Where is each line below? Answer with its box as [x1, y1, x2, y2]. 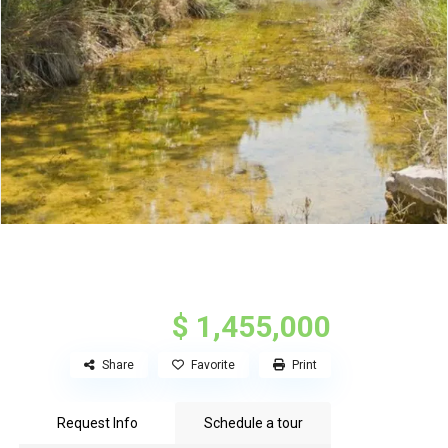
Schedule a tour [203, 415, 303, 432]
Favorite [191, 358, 235, 373]
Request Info [56, 415, 138, 432]
